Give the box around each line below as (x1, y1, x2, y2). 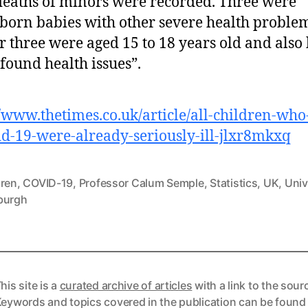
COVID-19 (23, 175, 74, 190)
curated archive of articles (59, 278, 192, 292)
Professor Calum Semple (78, 175, 204, 190)
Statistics (210, 175, 258, 190)
